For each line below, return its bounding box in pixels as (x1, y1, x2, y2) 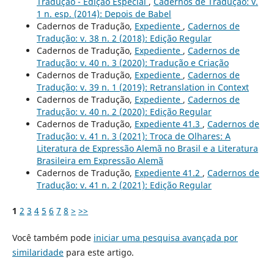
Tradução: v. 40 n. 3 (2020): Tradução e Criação (36, 56, 229, 68)
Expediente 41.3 (134, 117, 202, 130)
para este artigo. (63, 246, 134, 258)
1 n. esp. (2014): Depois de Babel (36, 7, 171, 20)
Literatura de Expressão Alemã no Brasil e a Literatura (36, 142, 258, 154)
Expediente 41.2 (134, 166, 202, 179)
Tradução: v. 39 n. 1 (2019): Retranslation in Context (36, 81, 249, 93)
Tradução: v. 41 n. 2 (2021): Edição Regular (36, 179, 212, 191)
